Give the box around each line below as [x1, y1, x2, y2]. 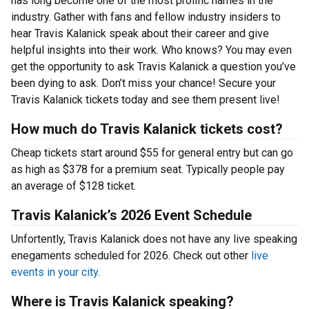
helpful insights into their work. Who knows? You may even [11, 43, 292, 57]
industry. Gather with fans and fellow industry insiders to [11, 10, 281, 23]
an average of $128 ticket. [11, 179, 136, 192]
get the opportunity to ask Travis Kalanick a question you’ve [11, 60, 296, 73]
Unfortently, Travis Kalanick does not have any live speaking [11, 232, 297, 246]
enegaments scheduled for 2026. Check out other [11, 249, 251, 262]
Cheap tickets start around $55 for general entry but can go [11, 146, 293, 159]
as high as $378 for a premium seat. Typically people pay [11, 163, 285, 176]
